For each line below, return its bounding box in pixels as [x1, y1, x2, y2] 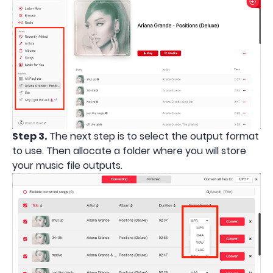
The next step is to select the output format [47, 129, 259, 143]
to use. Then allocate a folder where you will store [12, 143, 246, 158]
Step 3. [12, 129, 47, 143]
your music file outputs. [12, 158, 122, 172]
